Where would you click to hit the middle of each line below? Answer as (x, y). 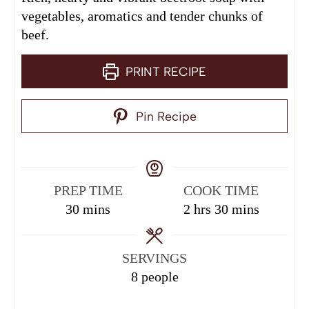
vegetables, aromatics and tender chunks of (142, 16)
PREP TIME (88, 190)
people (160, 276)
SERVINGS (154, 258)
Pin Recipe (164, 116)
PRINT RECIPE (165, 71)
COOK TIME (221, 190)
